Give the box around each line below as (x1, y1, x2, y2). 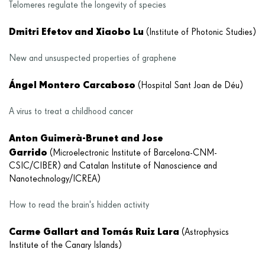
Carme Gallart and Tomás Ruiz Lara (9, 225, 182, 237)
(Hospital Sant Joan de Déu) (138, 80, 243, 91)
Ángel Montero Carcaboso (9, 78, 138, 91)
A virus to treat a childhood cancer (9, 106, 133, 117)
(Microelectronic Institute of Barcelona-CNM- (47, 148, 217, 158)
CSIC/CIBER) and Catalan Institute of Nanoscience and (9, 161, 217, 171)
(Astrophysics (182, 227, 229, 237)
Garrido (9, 146, 47, 158)
